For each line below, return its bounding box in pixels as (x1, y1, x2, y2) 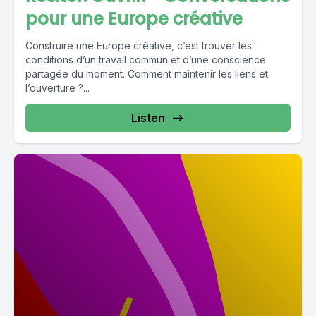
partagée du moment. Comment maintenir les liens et (25, 68, 268, 80)
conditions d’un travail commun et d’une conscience (25, 54, 266, 66)
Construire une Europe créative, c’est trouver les (25, 39, 252, 52)
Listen (131, 111, 165, 126)
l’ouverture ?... (25, 82, 90, 95)
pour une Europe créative (25, 7, 243, 31)
